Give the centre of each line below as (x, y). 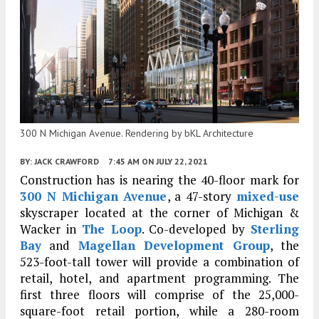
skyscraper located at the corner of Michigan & (159, 212)
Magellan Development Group (174, 245)
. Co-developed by (196, 229)
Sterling (275, 229)
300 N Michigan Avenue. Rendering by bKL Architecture (137, 133)
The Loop (111, 229)
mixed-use (268, 196)
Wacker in (51, 229)
